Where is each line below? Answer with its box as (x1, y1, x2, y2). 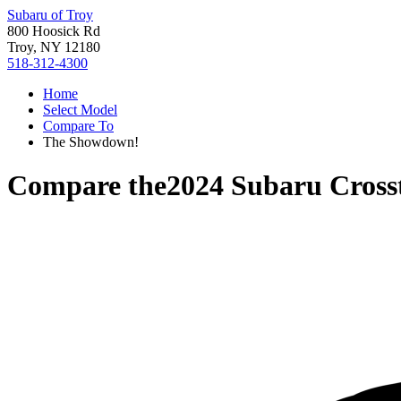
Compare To (43, 118, 114, 133)
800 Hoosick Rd (7, 23, 100, 38)
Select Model (43, 102, 117, 117)
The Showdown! (43, 134, 139, 149)
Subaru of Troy (7, 7, 93, 22)
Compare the (7, 169, 166, 202)
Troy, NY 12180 (7, 39, 100, 55)
